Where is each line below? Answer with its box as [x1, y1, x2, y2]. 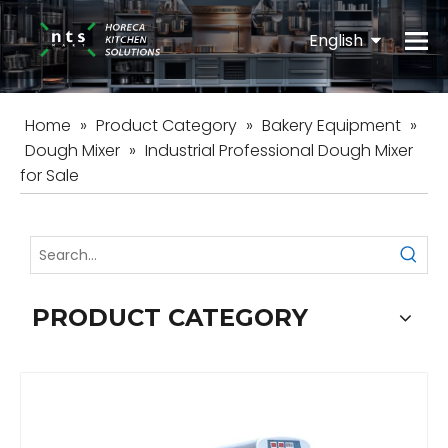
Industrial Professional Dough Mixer [145, 139, 413, 163]
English [309, 28, 371, 51]
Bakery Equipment [262, 114, 401, 138]
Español [329, 84, 391, 108]
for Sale [20, 164, 79, 188]
